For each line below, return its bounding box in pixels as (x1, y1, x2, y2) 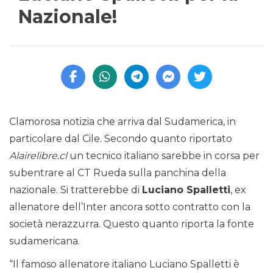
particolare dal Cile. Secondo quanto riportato (9, 133, 232, 145)
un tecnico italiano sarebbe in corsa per (67, 150, 260, 162)
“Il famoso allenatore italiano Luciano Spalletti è (9, 258, 239, 271)
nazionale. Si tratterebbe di (9, 184, 142, 196)
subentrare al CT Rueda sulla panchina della (9, 167, 226, 179)
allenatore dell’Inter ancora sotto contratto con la (9, 201, 250, 213)
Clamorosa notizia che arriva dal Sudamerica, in (9, 116, 236, 128)
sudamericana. (9, 235, 80, 247)
